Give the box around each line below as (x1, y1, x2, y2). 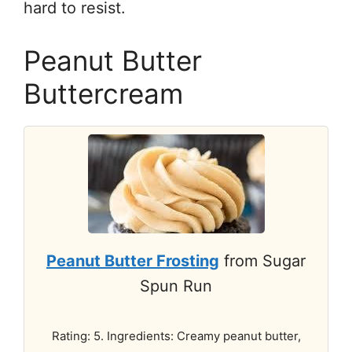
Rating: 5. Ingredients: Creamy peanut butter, (51, 328, 301, 343)
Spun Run (140, 276, 212, 295)
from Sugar (219, 251, 306, 270)
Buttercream (24, 76, 183, 110)
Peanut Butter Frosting (46, 251, 219, 270)
